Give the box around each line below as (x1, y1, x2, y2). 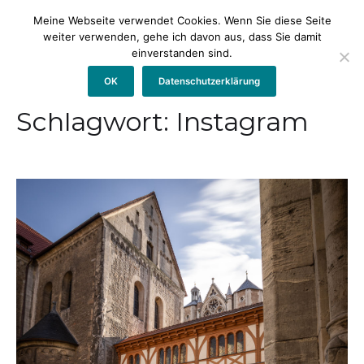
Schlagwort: (16, 106, 175, 137)
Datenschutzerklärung (158, 75, 261, 87)
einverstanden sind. (132, 46, 232, 59)
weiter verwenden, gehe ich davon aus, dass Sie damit (42, 30, 322, 43)
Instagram (175, 106, 309, 137)
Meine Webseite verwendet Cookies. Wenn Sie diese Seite (32, 14, 331, 27)
